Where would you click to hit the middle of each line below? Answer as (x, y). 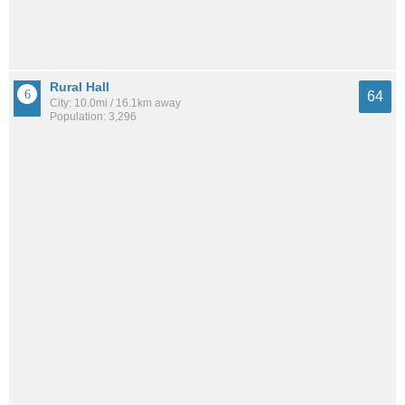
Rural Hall (80, 86)
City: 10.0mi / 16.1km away (115, 103)
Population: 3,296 (93, 116)
